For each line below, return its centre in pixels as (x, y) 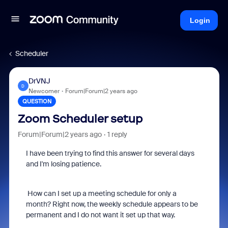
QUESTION (37, 101)
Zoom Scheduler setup (80, 119)
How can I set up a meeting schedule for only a (101, 193)
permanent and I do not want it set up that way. (100, 215)
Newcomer (44, 91)
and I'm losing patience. (63, 164)
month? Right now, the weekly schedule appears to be (112, 204)
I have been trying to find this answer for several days (110, 153)
